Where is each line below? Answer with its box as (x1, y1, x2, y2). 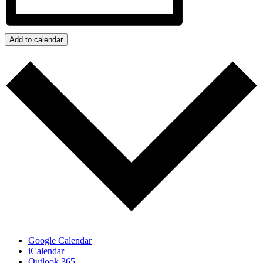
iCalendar (28, 245, 64, 256)
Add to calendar (9, 35, 63, 45)
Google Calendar (28, 235, 92, 245)
